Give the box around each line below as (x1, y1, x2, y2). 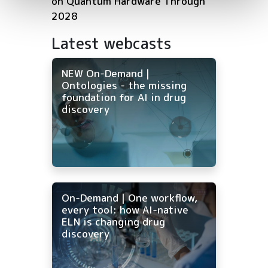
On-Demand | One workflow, (62, 191, 197, 205)
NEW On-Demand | (62, 66, 150, 81)
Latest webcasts (51, 32, 172, 54)
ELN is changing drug (62, 215, 165, 229)
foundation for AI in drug (62, 90, 186, 105)
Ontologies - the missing (62, 78, 187, 93)
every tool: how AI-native (62, 203, 188, 217)
